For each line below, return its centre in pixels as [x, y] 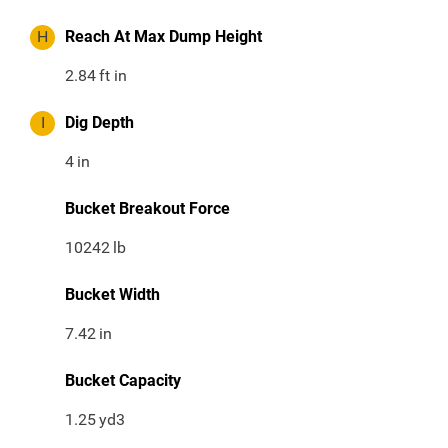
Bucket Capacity [123, 381]
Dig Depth [99, 123]
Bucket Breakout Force [147, 209]
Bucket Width [112, 295]
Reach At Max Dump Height [163, 37]
